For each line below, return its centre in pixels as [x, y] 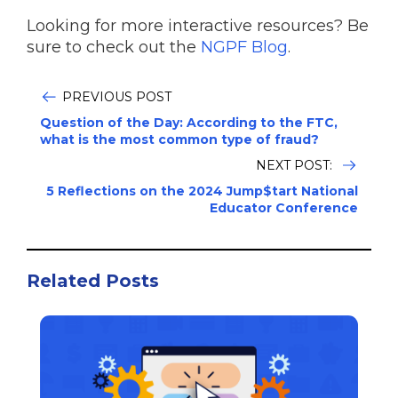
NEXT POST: [296, 166]
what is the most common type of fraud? [179, 140]
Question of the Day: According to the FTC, [189, 123]
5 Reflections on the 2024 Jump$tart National [202, 191]
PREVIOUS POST [117, 97]
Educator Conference [284, 208]
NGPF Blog [244, 48]
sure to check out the [114, 48]
